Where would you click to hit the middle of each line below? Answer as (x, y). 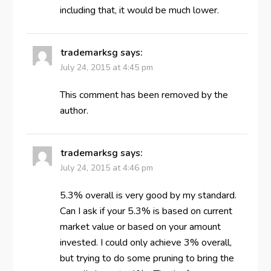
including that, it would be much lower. (139, 10)
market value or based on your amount (140, 227)
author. (74, 110)
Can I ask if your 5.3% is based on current (146, 211)
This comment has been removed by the (144, 95)
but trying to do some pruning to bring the (147, 258)
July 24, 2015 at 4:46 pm (106, 168)
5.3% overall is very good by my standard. (148, 195)
